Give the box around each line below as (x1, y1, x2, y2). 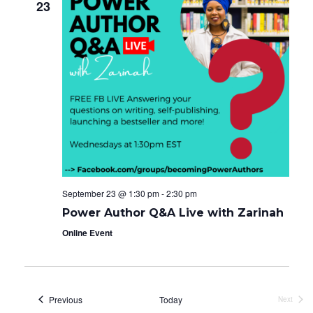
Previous (48, 293, 82, 305)
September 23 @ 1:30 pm (61, 187, 159, 199)
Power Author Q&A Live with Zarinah (61, 205, 284, 219)
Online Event (61, 226, 112, 239)
